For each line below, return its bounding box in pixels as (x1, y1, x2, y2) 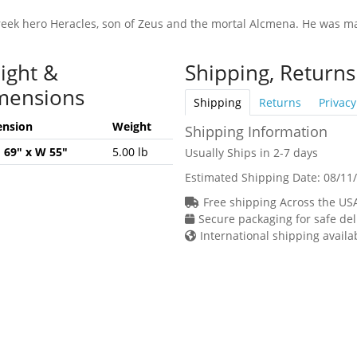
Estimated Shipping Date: (184, 169, 324, 185)
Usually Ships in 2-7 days (184, 144, 318, 160)
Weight (112, 118, 151, 134)
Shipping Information (184, 121, 328, 141)
